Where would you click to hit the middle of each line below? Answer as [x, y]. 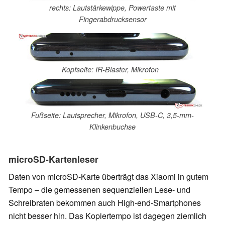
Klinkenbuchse [113, 126]
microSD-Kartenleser [53, 159]
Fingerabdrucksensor [113, 19]
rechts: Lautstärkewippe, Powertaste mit [113, 8]
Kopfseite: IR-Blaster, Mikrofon [110, 70]
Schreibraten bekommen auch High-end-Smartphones [105, 203]
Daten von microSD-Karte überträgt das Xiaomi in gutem [108, 177]
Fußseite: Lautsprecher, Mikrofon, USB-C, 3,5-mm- [113, 115]
